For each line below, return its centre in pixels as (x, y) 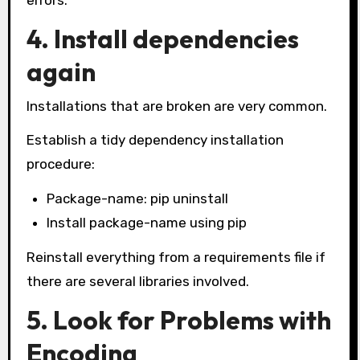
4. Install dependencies (162, 39)
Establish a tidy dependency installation (155, 140)
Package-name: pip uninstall (138, 199)
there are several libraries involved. (137, 282)
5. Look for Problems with (178, 319)
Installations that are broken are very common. (176, 106)
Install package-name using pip (147, 223)
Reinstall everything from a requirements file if (176, 258)
